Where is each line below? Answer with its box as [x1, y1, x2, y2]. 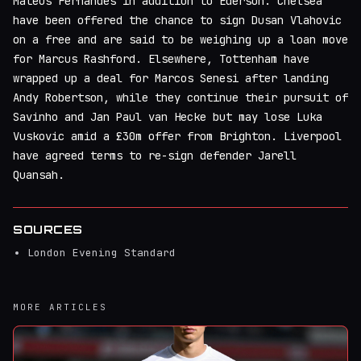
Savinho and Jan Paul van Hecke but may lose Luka [13, 110, 322, 124]
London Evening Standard [27, 246, 176, 259]
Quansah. [13, 168, 64, 182]
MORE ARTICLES [13, 301, 107, 313]
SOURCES [13, 222, 83, 236]
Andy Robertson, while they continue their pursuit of [13, 90, 348, 105]
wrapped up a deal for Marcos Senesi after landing [13, 71, 329, 85]
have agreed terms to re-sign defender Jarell [13, 148, 297, 163]
